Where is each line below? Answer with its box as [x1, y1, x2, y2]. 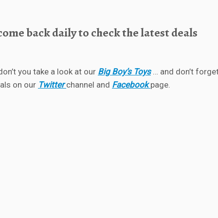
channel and [66, 79, 112, 90]
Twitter [38, 79, 64, 90]
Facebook [112, 79, 148, 90]
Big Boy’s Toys [98, 66, 151, 76]
